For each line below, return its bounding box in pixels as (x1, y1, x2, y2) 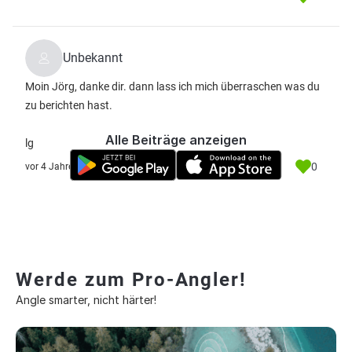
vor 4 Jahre (25, 161, 73, 172)
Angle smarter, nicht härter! (16, 293, 156, 306)
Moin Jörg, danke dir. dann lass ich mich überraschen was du (25, 80, 320, 93)
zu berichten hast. (25, 99, 112, 112)
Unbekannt (63, 50, 123, 65)
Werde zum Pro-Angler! (16, 269, 247, 291)
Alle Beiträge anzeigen (105, 132, 247, 148)
